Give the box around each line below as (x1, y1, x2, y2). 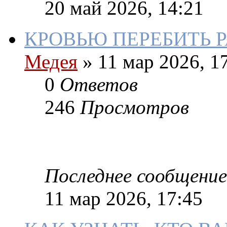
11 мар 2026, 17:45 (45, 187, 203, 210)
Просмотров (80, 96, 189, 119)
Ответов (60, 73, 138, 96)
